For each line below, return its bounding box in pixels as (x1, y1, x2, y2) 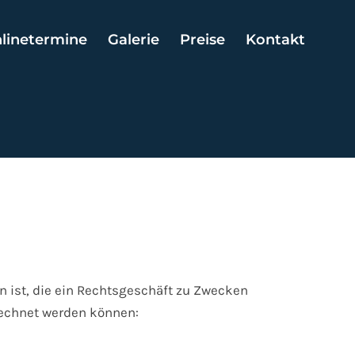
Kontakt (246, 31, 305, 48)
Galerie (108, 31, 159, 48)
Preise (180, 31, 225, 48)
